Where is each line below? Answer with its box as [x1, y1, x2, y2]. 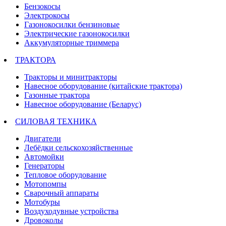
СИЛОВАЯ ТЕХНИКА [15, 117, 97, 126]
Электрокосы [24, 11, 70, 20]
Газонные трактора [24, 90, 90, 99]
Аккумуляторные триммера [24, 38, 119, 47]
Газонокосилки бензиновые [24, 20, 120, 29]
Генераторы [24, 161, 65, 170]
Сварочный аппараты [24, 188, 99, 197]
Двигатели [24, 134, 61, 143]
